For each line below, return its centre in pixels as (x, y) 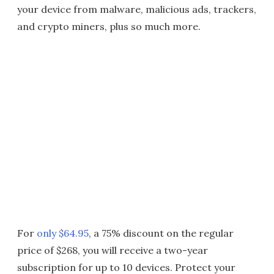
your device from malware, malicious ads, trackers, (137, 9)
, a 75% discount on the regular (161, 233)
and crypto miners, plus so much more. (109, 26)
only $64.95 (61, 233)
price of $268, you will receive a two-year (113, 250)
